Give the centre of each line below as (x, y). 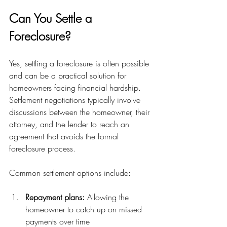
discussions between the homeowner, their (81, 112)
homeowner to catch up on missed (85, 209)
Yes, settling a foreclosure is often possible (80, 63)
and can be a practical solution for (69, 75)
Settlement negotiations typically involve (76, 100)
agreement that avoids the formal (65, 136)
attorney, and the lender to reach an (70, 124)
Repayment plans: (55, 197)
